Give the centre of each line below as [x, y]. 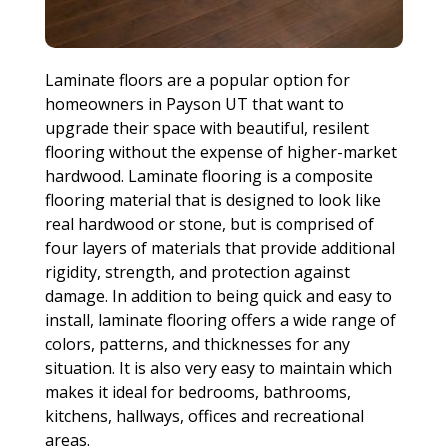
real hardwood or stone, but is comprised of [209, 223]
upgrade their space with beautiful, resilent [206, 127]
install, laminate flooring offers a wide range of [220, 319]
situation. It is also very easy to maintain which [218, 367]
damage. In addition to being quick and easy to [218, 295]
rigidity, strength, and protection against [197, 271]
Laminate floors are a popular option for [197, 79]
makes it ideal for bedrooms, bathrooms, [197, 391]
